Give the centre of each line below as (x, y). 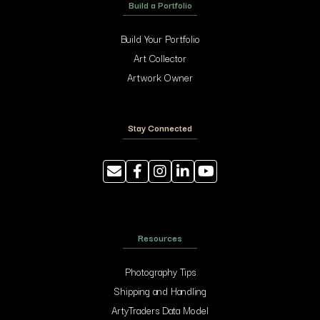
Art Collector (160, 58)
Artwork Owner (160, 77)
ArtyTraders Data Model (160, 310)
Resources (160, 237)
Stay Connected (160, 127)
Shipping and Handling (160, 291)
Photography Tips (160, 271)
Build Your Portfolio (160, 39)
